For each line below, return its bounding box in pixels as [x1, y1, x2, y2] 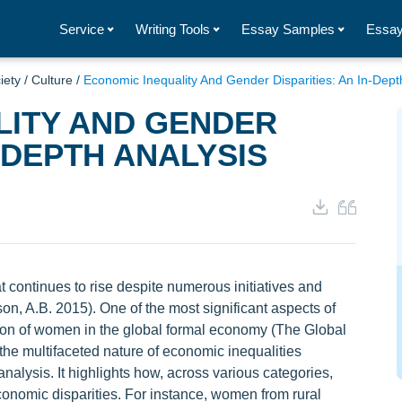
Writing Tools [135, 21, 210, 37]
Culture [31, 73, 73, 87]
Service [59, 21, 104, 37]
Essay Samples [241, 21, 335, 37]
